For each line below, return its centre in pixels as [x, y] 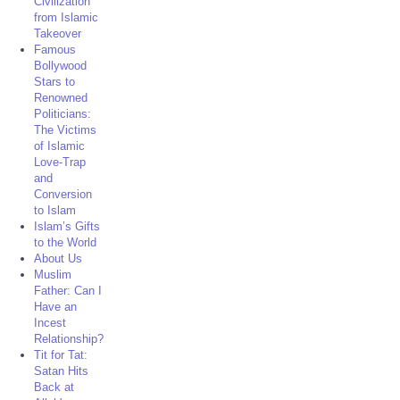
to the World [66, 242]
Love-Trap [60, 162]
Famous [55, 50]
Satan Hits [62, 371]
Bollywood [61, 66]
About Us [58, 258]
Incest [50, 323]
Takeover [58, 33]
